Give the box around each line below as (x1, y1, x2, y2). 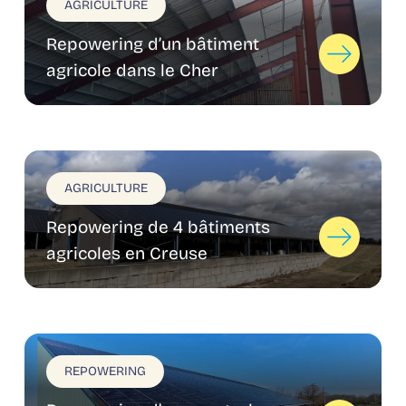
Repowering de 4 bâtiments (45, 217, 270, 237)
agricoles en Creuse (45, 243, 208, 264)
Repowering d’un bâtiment (45, 34, 259, 54)
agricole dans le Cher (45, 60, 218, 81)
